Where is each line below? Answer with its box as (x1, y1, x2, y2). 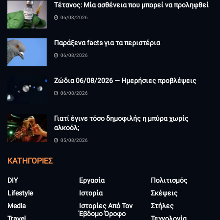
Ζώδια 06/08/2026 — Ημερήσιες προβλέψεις (54, 77, 196, 85)
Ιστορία (79, 189, 103, 197)
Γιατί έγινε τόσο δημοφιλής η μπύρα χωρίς (54, 114, 189, 123)
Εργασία (79, 176, 105, 185)
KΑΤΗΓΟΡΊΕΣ (7, 156, 53, 166)
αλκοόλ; (54, 124, 79, 132)
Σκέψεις (151, 189, 178, 197)
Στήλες (151, 202, 174, 210)
